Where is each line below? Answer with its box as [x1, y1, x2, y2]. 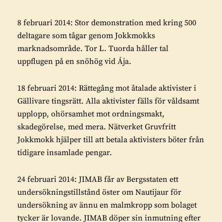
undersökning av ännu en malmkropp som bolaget [17, 200, 197, 210]
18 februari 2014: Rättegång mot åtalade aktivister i [17, 83, 196, 93]
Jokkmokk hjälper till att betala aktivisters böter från [17, 134, 204, 145]
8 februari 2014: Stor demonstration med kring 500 [17, 17, 196, 28]
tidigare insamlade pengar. [17, 147, 112, 158]
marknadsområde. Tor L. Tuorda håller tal [17, 43, 168, 54]
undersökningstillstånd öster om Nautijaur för [17, 187, 181, 197]
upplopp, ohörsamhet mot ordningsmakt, [17, 109, 165, 119]
